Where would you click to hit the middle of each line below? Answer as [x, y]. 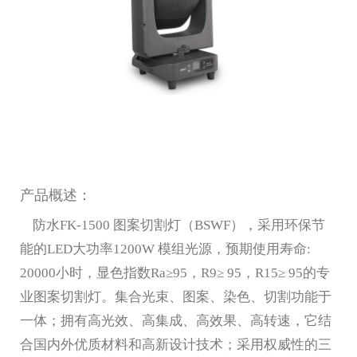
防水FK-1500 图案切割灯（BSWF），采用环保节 [173, 225]
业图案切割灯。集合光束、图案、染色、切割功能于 [176, 296]
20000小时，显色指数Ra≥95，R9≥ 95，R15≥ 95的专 [175, 273]
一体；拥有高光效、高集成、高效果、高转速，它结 [176, 320]
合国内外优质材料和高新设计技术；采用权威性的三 [176, 344]
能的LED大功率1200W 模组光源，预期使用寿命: [165, 249]
